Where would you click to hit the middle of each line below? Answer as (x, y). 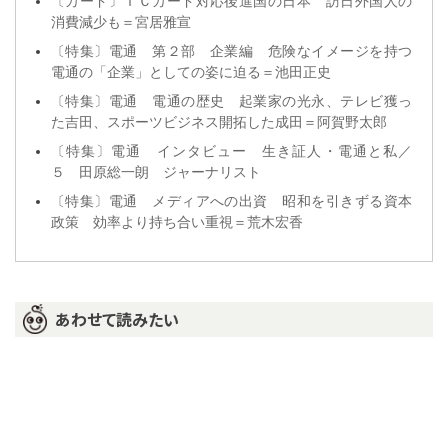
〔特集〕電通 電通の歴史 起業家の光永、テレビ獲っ (231, 101)
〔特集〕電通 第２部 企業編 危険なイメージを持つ (231, 51)
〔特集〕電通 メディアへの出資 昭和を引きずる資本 (231, 201)
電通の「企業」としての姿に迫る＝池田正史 (191, 72)
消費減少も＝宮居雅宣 (121, 22)
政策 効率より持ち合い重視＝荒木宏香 (177, 222)
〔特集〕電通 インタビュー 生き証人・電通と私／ (231, 151)
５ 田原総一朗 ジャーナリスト (156, 172)
